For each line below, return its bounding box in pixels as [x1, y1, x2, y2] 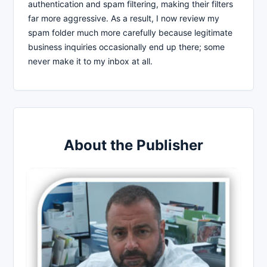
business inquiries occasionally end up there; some [28, 41, 225, 52]
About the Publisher [64, 136, 203, 154]
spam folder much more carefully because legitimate [28, 27, 232, 38]
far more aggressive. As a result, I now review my [28, 13, 219, 23]
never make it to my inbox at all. [28, 55, 153, 66]
